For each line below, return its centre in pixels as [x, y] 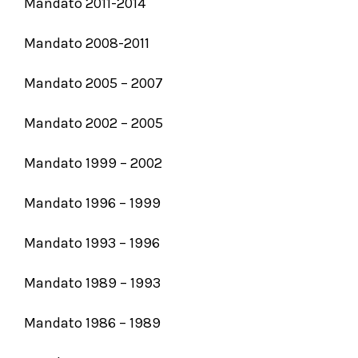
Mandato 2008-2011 [87, 43]
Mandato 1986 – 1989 [92, 323]
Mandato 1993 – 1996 [92, 243]
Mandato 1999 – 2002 [93, 163]
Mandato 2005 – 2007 [93, 83]
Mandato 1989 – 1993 [92, 283]
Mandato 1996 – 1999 [92, 203]
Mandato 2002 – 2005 [93, 123]
